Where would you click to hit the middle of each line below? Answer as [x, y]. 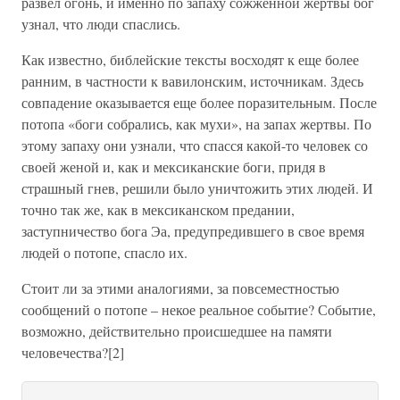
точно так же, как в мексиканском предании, [158, 209]
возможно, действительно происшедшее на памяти [177, 331]
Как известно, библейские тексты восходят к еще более [190, 59]
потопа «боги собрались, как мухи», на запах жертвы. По [196, 124]
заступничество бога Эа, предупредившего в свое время [193, 231]
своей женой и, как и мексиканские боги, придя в [174, 167]
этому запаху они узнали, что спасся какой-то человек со [195, 145]
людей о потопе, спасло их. [104, 252]
